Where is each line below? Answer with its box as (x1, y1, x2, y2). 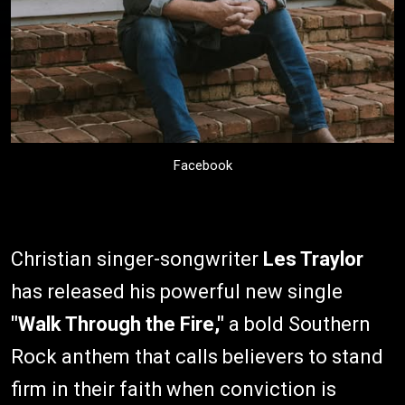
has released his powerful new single (11, 280, 343, 303)
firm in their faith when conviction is (11, 378, 336, 400)
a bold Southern (224, 313, 371, 335)
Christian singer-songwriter (11, 248, 263, 270)
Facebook (173, 157, 232, 174)
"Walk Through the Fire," (11, 313, 224, 335)
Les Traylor (263, 248, 363, 270)
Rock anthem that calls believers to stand (11, 345, 383, 368)
